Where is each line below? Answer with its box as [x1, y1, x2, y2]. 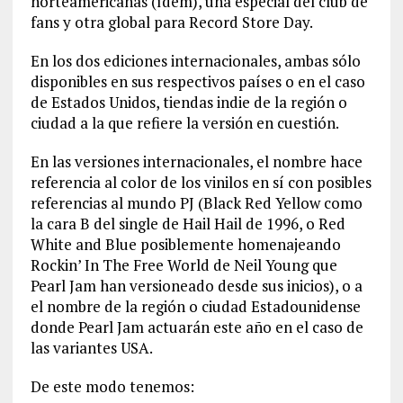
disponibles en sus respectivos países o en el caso [30, 71, 365, 93]
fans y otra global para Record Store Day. [30, 12, 313, 33]
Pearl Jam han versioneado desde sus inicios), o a [30, 275, 363, 297]
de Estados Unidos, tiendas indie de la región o [30, 92, 347, 113]
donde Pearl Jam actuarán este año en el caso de [30, 317, 363, 338]
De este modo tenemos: [30, 376, 194, 398]
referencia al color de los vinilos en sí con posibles [30, 172, 372, 193]
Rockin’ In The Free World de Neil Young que [30, 255, 337, 276]
